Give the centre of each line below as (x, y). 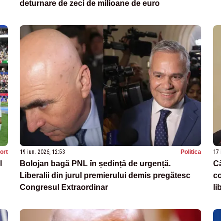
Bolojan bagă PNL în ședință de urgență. (95, 164)
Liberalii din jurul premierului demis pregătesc (105, 176)
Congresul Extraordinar (64, 187)
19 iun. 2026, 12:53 (42, 152)
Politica (191, 152)
